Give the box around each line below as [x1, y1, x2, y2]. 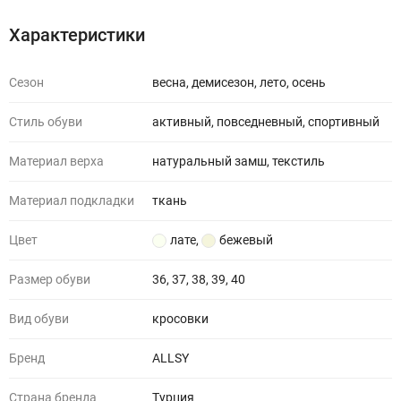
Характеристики [9, 24, 145, 46]
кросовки [152, 311, 209, 326]
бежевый [219, 233, 273, 247]
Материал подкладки [9, 193, 134, 208]
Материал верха [9, 154, 104, 168]
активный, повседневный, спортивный [152, 115, 380, 129]
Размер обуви [9, 272, 90, 286]
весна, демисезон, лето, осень [152, 75, 326, 90]
